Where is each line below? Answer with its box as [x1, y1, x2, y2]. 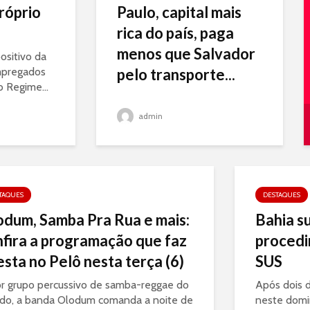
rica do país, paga [117, 24, 234, 42]
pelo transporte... [117, 65, 235, 84]
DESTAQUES [263, 190, 300, 199]
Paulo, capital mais [117, 3, 241, 21]
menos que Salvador [117, 44, 255, 63]
